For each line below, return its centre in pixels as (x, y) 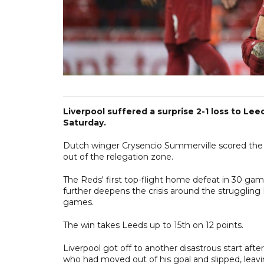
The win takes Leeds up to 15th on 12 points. (153, 225)
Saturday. (85, 122)
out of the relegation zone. (119, 156)
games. (78, 202)
